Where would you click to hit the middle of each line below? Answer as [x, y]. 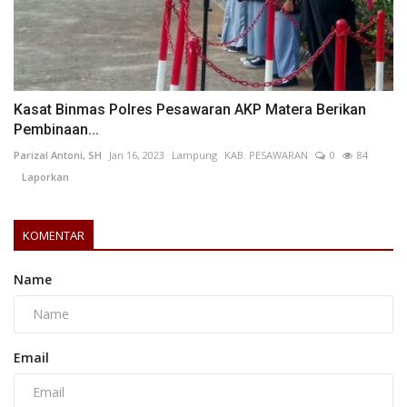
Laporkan [41, 176]
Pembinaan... [56, 129]
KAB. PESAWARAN [266, 154]
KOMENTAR [54, 235]
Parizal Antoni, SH [58, 154]
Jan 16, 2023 [137, 154]
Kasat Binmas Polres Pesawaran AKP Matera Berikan [190, 109]
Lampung [194, 154]
